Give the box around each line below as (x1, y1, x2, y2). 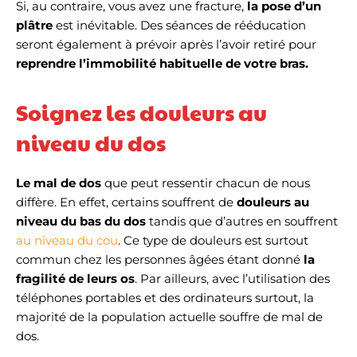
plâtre (16, 18, 56, 33)
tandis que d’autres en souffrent (146, 214, 338, 229)
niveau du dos (16, 127, 166, 158)
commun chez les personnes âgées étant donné (16, 252, 300, 267)
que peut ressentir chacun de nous (104, 175, 310, 190)
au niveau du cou (16, 233, 118, 248)
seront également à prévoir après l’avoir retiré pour (16, 37, 316, 52)
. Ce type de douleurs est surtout (118, 233, 308, 248)
